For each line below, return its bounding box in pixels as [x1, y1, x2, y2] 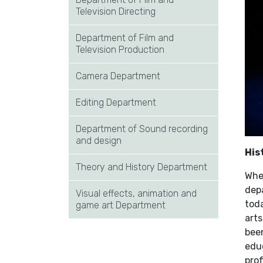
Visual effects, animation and [76, 188, 197, 199]
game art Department [76, 200, 166, 211]
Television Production [76, 44, 164, 55]
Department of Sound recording [76, 123, 208, 134]
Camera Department [76, 70, 160, 82]
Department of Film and [76, 32, 174, 43]
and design [76, 135, 122, 146]
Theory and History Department [76, 161, 207, 173]
